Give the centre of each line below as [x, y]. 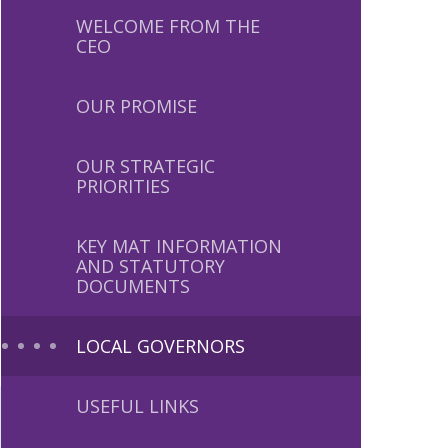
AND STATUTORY [150, 266]
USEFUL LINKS [137, 406]
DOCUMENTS [133, 286]
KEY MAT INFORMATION [179, 246]
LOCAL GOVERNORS [160, 346]
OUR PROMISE [136, 106]
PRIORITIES [123, 186]
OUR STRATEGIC [145, 166]
